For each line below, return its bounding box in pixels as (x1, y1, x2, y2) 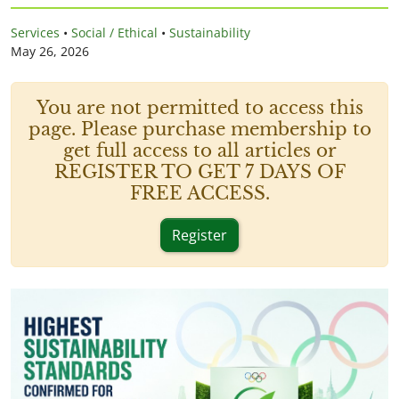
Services (11, 24, 60, 41)
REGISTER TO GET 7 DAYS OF (53, 161, 346, 183)
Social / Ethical (71, 24, 158, 41)
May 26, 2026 (11, 43, 89, 60)
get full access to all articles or (62, 140, 337, 161)
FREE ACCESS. (129, 183, 270, 204)
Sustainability (169, 24, 250, 41)
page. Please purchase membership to (28, 118, 371, 140)
